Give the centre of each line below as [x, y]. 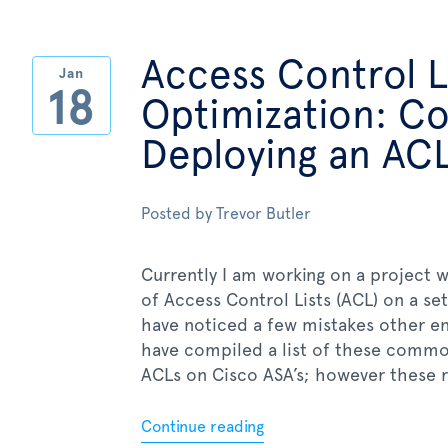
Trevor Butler [263, 214]
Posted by [178, 214]
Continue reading [202, 427]
